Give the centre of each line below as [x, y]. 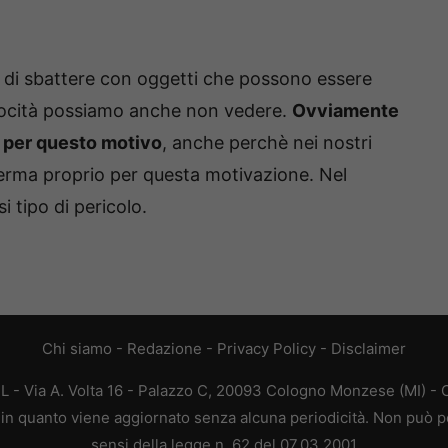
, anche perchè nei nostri [267, 142]
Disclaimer [368, 349]
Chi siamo [77, 349]
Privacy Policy [266, 349]
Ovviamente [345, 110]
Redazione [164, 349]
